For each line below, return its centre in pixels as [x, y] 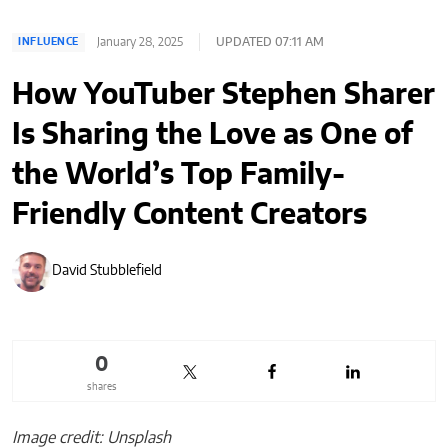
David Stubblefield [107, 271]
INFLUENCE [48, 41]
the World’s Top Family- [178, 175]
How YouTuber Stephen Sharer [223, 95]
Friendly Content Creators [189, 215]
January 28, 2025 [139, 42]
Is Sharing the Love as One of [212, 135]
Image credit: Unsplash [91, 437]
